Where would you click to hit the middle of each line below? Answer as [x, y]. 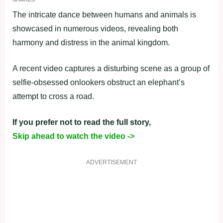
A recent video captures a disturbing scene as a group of [111, 68]
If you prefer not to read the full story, [82, 122]
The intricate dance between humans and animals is [104, 15]
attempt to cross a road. [53, 96]
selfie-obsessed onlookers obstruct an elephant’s [99, 82]
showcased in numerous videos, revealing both [95, 29]
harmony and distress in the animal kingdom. [91, 43]
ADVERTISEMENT [111, 162]
